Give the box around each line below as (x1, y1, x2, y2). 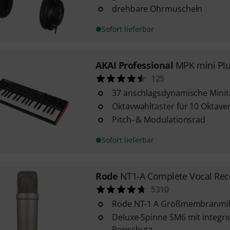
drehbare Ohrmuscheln (111, 3, 203, 14)
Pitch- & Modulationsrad (111, 114, 206, 125)
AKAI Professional (95, 59, 174, 71)
